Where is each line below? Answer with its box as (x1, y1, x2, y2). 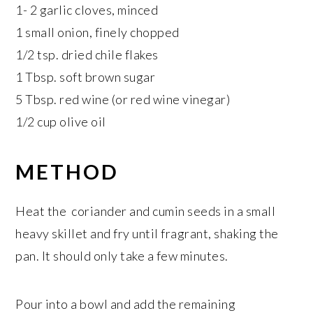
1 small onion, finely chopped (15, 24, 180, 40)
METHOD (15, 159, 119, 184)
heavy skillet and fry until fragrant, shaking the (15, 226, 279, 241)
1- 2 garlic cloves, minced (15, 2, 159, 17)
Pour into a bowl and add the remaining (15, 296, 236, 312)
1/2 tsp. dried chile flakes (15, 47, 159, 62)
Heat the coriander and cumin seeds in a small (15, 203, 276, 219)
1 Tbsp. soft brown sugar (15, 69, 156, 85)
